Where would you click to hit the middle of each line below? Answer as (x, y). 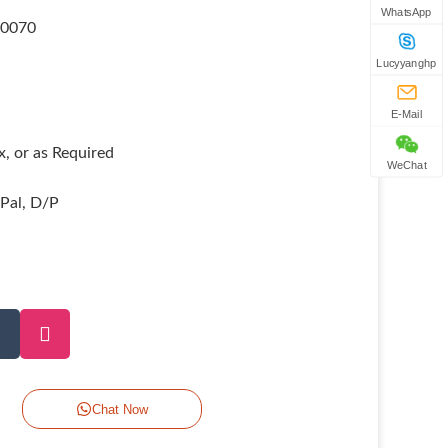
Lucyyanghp (406, 63)
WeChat (406, 165)
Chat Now (120, 409)
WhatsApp (406, 12)
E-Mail (406, 114)
